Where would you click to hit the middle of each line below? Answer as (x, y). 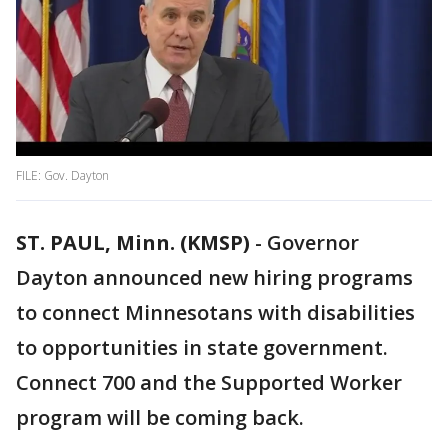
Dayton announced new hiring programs (214, 278)
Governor (313, 243)
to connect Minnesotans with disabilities (215, 313)
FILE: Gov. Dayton (62, 176)
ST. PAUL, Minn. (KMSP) (133, 243)
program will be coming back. (160, 418)
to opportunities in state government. (202, 348)
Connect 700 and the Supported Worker (209, 383)
